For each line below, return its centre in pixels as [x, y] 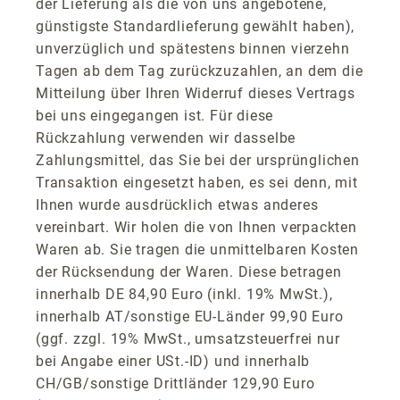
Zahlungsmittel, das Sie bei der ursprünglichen [198, 160]
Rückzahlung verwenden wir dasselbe [166, 137]
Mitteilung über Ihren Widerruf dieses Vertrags [196, 93]
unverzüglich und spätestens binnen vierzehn [193, 48]
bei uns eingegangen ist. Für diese [155, 115]
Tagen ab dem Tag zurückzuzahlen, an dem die [200, 71]
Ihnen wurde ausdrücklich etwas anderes [177, 204]
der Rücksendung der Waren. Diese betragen [189, 271]
